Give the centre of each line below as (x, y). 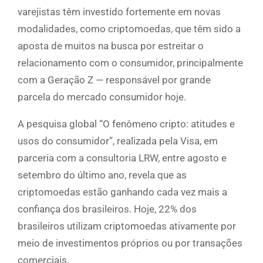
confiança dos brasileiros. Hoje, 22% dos (107, 209)
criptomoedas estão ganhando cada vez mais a (122, 192)
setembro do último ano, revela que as (102, 175)
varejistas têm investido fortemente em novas (119, 12)
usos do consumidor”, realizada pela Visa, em (118, 141)
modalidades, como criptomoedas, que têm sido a (129, 29)
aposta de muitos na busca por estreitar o (111, 46)
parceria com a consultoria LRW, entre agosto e (122, 158)
